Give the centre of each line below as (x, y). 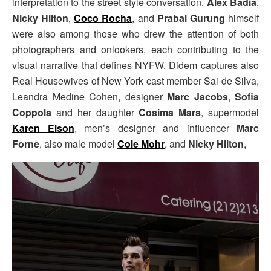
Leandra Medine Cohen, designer (90, 96)
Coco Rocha (103, 18)
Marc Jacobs (198, 96)
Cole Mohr (141, 143)
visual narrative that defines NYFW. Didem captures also (135, 65)
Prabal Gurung (191, 18)
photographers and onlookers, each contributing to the (135, 49)
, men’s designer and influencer (155, 128)
